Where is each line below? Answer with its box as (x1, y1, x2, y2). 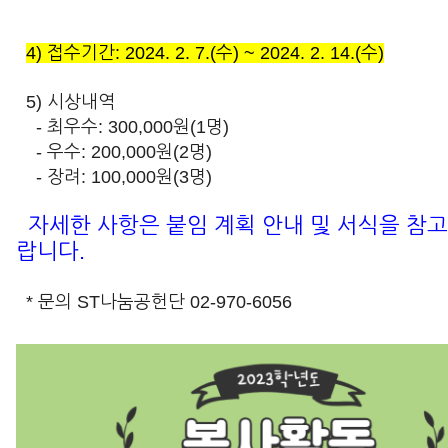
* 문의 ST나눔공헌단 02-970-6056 (16, 292, 293, 312)
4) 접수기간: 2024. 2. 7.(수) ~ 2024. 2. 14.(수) (25, 43, 384, 63)
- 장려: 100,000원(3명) (16, 167, 213, 187)
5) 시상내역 (16, 92, 121, 112)
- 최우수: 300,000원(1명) (16, 117, 230, 137)
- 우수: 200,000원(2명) (16, 142, 213, 162)
